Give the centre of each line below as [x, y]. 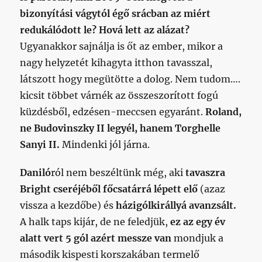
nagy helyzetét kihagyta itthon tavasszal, [116, 63]
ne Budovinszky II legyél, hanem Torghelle [120, 128]
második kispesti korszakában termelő [110, 254]
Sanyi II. [40, 144]
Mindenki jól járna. [105, 144]
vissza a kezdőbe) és [68, 205]
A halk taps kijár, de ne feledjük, [95, 222]
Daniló [36, 173]
